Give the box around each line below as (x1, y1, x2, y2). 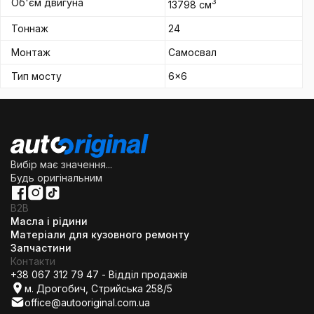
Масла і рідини (11, 215, 88, 227)
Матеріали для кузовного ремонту (11, 228, 189, 240)
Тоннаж (11, 22, 48, 34)
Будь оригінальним (11, 172, 102, 184)
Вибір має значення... (11, 158, 112, 170)
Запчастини (11, 242, 71, 254)
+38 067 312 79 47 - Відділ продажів (11, 268, 188, 280)
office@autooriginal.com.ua (25, 296, 150, 308)
